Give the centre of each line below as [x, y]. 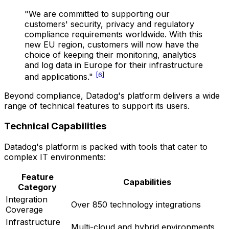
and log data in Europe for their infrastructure [114, 65]
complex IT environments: [55, 157]
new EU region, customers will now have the [112, 45]
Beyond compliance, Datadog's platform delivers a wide [112, 95]
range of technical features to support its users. [97, 106]
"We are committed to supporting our [97, 14]
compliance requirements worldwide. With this [113, 35]
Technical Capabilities [55, 126]
